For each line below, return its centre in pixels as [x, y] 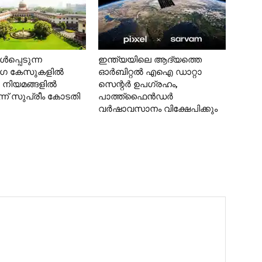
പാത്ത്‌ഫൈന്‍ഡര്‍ [136, 97]
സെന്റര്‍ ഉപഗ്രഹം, [138, 85]
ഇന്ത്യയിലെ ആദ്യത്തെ [150, 60]
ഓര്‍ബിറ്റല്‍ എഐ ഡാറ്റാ [150, 72]
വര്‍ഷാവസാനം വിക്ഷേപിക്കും [158, 109]
